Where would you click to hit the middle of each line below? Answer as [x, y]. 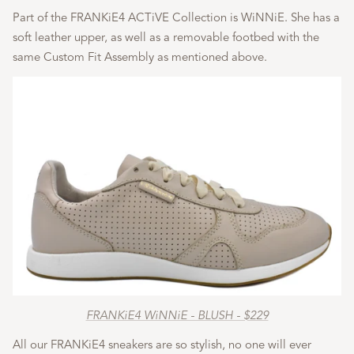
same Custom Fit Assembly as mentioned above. [140, 56]
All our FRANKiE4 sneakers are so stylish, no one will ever [162, 345]
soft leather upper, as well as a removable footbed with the [166, 37]
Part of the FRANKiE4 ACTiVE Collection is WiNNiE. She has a [176, 17]
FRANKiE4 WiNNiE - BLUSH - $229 [177, 315]
